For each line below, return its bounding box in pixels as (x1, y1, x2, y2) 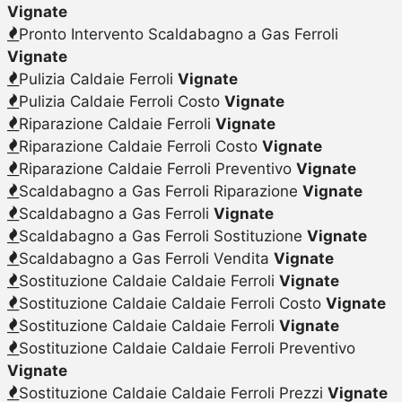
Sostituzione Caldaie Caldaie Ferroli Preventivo (18, 338, 355, 357)
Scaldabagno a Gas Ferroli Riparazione (18, 181, 302, 200)
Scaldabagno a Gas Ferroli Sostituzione (18, 226, 307, 245)
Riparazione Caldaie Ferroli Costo (18, 136, 262, 155)
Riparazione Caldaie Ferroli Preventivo (18, 159, 296, 178)
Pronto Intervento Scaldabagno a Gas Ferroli (18, 24, 338, 43)
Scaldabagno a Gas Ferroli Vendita (18, 249, 274, 267)
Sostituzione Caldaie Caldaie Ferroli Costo (18, 293, 326, 312)
